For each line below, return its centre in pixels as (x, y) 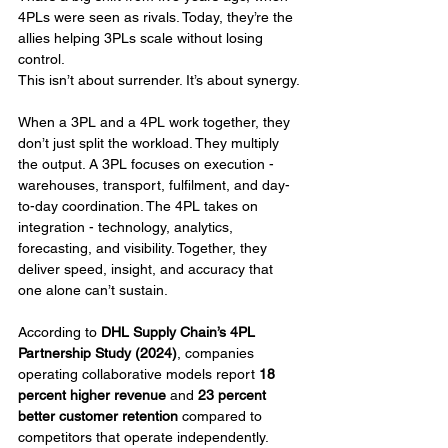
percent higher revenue (92, 395)
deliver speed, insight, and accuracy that (147, 269)
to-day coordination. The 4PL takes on (140, 206)
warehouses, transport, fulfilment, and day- (154, 185)
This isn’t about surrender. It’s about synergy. (159, 80)
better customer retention (98, 416)
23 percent (234, 395)
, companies (217, 353)
